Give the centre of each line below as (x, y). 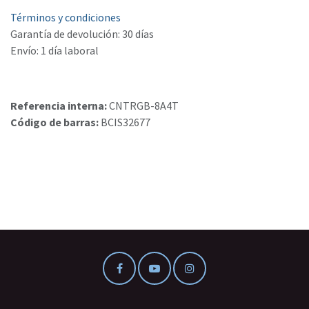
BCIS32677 (126, 122)
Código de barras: (56, 122)
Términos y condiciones (66, 18)
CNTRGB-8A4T (144, 106)
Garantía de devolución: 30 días (82, 34)
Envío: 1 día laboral (54, 51)
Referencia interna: (60, 106)
